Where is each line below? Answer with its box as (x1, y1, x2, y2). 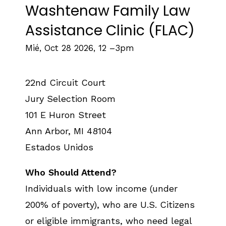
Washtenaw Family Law (25, 1, 190, 21)
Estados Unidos (25, 142, 93, 152)
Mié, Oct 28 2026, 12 (25, 43, 106, 53)
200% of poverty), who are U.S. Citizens (25, 199, 195, 210)
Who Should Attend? (25, 167, 117, 178)
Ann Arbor (25, 126, 68, 136)
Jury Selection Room (25, 93, 116, 104)
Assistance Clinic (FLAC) (25, 21, 195, 40)
